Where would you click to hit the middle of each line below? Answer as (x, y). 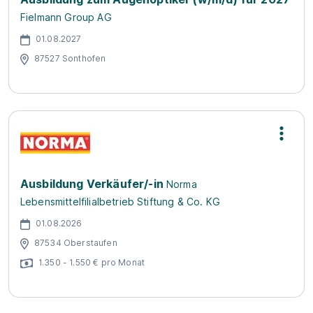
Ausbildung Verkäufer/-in (92, 184)
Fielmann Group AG (66, 17)
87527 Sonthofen (70, 58)
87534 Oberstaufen (76, 242)
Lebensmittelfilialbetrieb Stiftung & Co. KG (120, 202)
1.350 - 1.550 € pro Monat (92, 262)
